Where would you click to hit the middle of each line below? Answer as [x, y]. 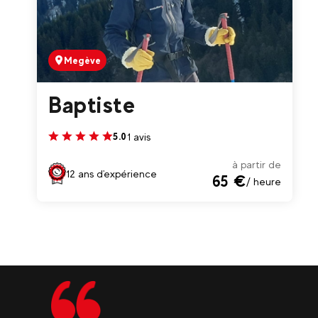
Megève [82, 61]
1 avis [138, 136]
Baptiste [92, 105]
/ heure [264, 181]
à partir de [257, 164]
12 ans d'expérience [111, 173]
